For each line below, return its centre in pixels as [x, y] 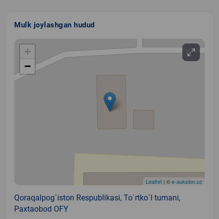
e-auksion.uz [187, 181]
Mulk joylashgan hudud [55, 25]
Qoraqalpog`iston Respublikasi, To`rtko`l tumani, [97, 197]
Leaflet [154, 181]
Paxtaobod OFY [41, 209]
